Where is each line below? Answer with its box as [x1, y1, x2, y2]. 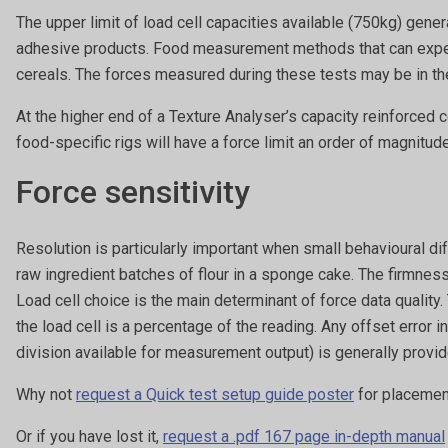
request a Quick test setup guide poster [76, 384, 354, 404]
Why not [16, 384, 76, 404]
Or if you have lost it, [16, 426, 163, 446]
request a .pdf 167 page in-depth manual [163, 426, 445, 446]
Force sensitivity [16, 172, 250, 211]
